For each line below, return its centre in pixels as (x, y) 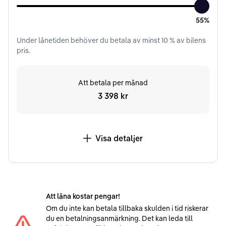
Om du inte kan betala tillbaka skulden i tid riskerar (127, 208)
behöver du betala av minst (116, 40)
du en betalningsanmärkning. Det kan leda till (120, 218)
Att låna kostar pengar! (83, 196)
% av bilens (187, 40)
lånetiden (54, 40)
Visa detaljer (119, 138)
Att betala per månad (113, 82)
